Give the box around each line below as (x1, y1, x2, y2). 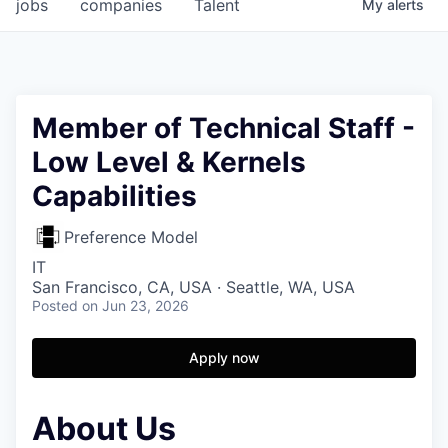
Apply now (188, 349, 260, 366)
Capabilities (32, 179, 197, 213)
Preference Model (64, 227, 198, 247)
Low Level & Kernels (32, 145, 306, 179)
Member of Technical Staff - (32, 111, 415, 145)
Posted (32, 297, 78, 314)
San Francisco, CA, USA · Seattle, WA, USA (32, 277, 355, 297)
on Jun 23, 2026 (82, 297, 189, 314)
